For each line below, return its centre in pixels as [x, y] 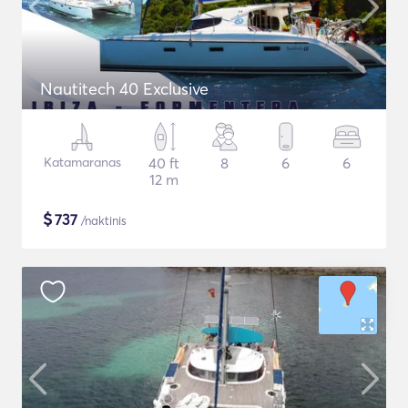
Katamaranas [82, 162]
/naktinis [102, 220]
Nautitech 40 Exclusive [124, 89]
